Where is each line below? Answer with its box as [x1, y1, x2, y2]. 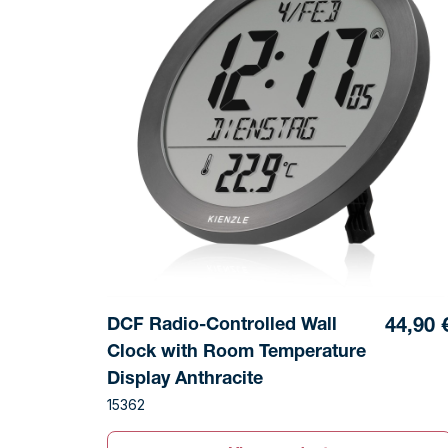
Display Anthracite [107, 371, 264, 390]
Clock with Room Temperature [107, 344, 367, 363]
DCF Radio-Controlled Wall [107, 317, 338, 336]
